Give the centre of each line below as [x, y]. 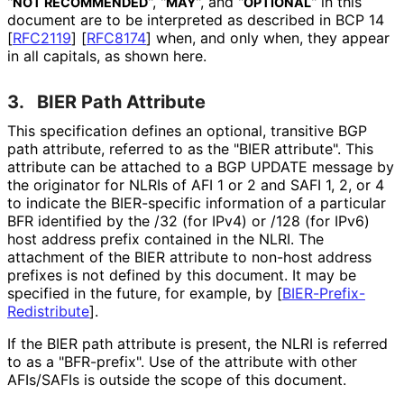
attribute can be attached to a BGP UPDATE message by [201, 167]
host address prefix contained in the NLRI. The [165, 239]
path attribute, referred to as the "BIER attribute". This [190, 149]
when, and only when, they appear [271, 38]
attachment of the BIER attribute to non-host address [189, 257]
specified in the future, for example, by [142, 294]
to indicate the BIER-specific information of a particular [197, 203]
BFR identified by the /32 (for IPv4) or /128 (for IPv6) [188, 221]
